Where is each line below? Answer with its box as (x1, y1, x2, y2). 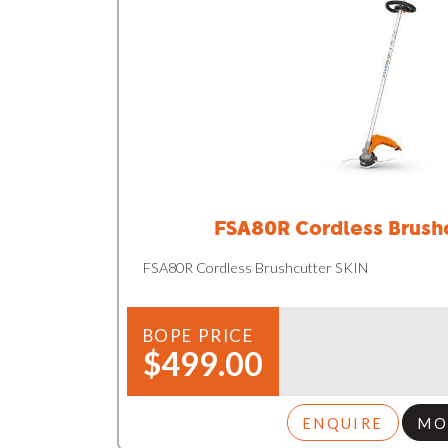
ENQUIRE (301, 413, 384, 432)
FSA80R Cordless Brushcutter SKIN (142, 258, 368, 276)
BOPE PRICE (142, 325, 254, 347)
